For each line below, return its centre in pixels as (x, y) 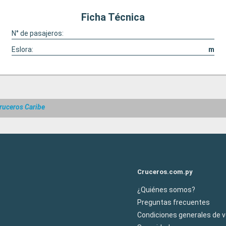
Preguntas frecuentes (174, 202)
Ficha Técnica (113, 17)
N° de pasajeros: (37, 33)
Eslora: (22, 49)
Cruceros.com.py (165, 172)
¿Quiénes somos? (166, 189)
